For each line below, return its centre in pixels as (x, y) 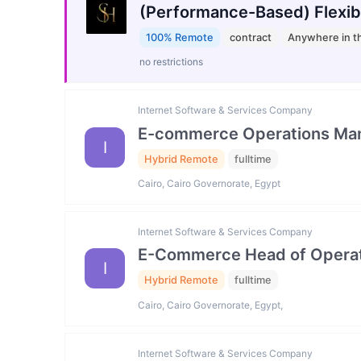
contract (251, 37)
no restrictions (171, 62)
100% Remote (180, 37)
